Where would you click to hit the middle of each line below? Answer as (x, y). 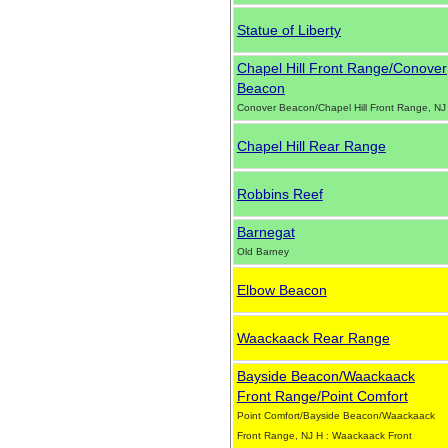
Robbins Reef (279, 194)
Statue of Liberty (288, 30)
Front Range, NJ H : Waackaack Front (324, 435)
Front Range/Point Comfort (322, 396)
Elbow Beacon (281, 290)
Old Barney (262, 251)
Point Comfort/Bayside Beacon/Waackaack (335, 415)
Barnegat (265, 232)
